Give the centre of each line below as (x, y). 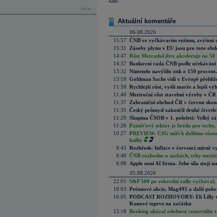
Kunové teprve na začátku (160, 203)
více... (88, 9)
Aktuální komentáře (147, 21)
